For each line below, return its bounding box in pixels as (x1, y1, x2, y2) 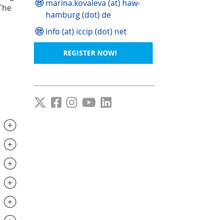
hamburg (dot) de (45, 9, 111, 20)
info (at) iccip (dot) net (45, 26, 127, 37)
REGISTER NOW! (63, 48, 117, 57)
